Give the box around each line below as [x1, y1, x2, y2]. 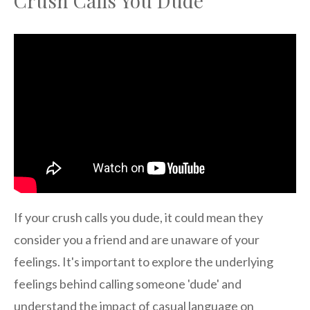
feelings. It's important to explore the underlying [14, 254, 273, 270]
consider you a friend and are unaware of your [14, 232, 259, 248]
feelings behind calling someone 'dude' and [14, 276, 241, 292]
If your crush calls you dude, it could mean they [14, 210, 263, 226]
